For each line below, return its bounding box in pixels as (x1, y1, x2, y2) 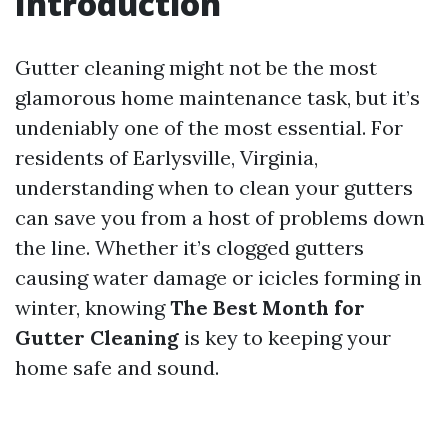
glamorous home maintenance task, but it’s (15, 85, 420, 110)
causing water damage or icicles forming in (15, 265, 422, 290)
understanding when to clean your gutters (15, 175, 413, 200)
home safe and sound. (15, 355, 219, 380)
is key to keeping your (179, 325, 391, 350)
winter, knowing (15, 295, 170, 320)
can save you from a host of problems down (15, 205, 425, 230)
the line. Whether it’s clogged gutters (15, 235, 364, 260)
